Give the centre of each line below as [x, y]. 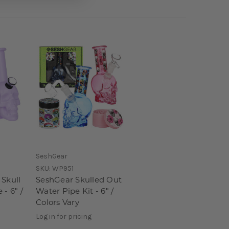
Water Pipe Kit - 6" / [75, 192]
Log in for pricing [64, 216]
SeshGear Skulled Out [79, 180]
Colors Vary [58, 203]
